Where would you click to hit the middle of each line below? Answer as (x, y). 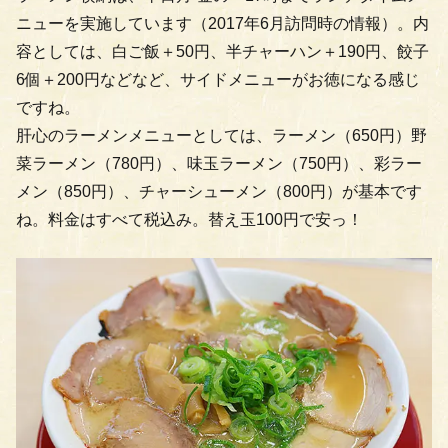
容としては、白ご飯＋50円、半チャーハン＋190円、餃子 (222, 51)
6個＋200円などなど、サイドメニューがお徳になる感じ (218, 79)
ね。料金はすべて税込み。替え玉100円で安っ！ (189, 219)
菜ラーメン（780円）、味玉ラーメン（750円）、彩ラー (219, 163)
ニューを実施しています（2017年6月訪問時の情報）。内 (222, 23)
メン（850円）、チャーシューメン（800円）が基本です (219, 191)
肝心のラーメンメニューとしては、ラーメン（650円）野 (221, 135)
